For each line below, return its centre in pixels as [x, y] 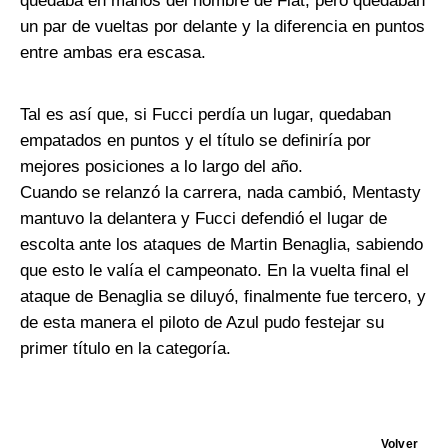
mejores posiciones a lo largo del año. [161, 166]
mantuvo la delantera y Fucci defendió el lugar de [203, 218]
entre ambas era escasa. [115, 52]
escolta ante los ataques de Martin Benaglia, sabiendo [221, 244]
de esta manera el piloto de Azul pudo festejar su [202, 322]
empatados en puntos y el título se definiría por [195, 140]
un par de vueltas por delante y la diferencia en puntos [222, 26]
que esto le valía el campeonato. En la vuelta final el [214, 270]
